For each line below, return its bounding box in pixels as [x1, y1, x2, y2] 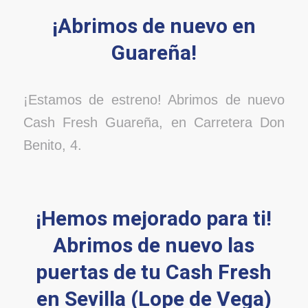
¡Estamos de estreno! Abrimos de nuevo [23, 92, 285, 108]
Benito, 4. [23, 137, 82, 153]
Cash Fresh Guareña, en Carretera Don [23, 115, 285, 131]
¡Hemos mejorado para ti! [36, 203, 272, 234]
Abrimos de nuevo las [53, 230, 255, 261]
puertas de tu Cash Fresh [36, 257, 272, 288]
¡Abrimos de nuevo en [52, 11, 256, 42]
